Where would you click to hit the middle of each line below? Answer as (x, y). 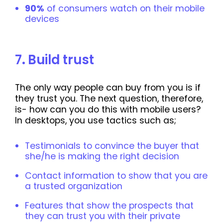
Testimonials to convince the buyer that (112, 146)
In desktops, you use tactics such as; (96, 120)
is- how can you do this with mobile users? (108, 109)
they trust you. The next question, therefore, (109, 98)
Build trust (61, 59)
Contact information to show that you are (116, 175)
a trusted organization (74, 186)
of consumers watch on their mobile (124, 8)
